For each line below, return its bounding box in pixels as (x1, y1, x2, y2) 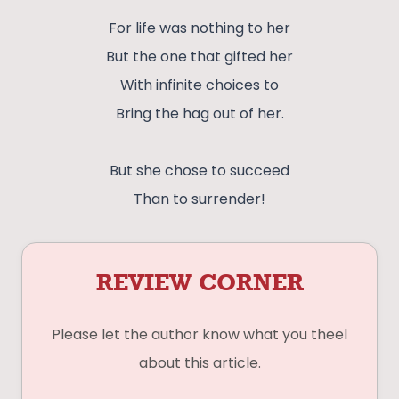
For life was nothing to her (109, 18, 290, 39)
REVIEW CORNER (95, 268, 304, 297)
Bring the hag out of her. (115, 103, 284, 125)
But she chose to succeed (110, 160, 289, 182)
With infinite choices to (120, 75, 279, 96)
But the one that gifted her (106, 46, 293, 68)
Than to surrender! (134, 189, 265, 210)
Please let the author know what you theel (52, 324, 347, 346)
